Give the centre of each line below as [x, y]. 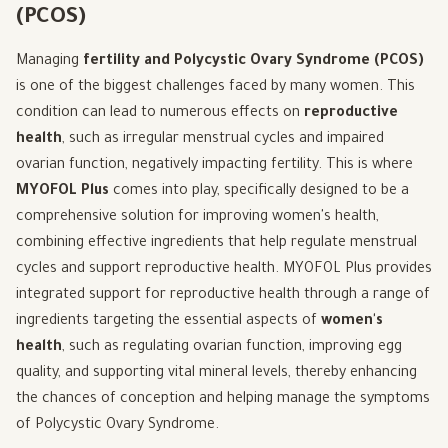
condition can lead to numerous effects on [160, 114]
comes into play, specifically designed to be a [259, 192]
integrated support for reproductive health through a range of [223, 296]
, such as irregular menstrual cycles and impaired [223, 140]
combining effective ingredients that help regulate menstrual [216, 244]
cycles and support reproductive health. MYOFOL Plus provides [224, 270]
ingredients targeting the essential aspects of [168, 322]
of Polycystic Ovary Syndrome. [117, 426]
